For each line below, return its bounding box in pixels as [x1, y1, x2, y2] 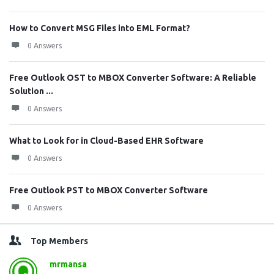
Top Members [31, 235, 88, 246]
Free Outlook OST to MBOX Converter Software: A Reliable [9, 72, 256, 83]
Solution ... [9, 86, 53, 96]
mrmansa [50, 259, 87, 269]
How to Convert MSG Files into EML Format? [9, 23, 190, 33]
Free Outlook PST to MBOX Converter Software [9, 185, 208, 195]
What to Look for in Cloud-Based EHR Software [9, 135, 204, 146]
